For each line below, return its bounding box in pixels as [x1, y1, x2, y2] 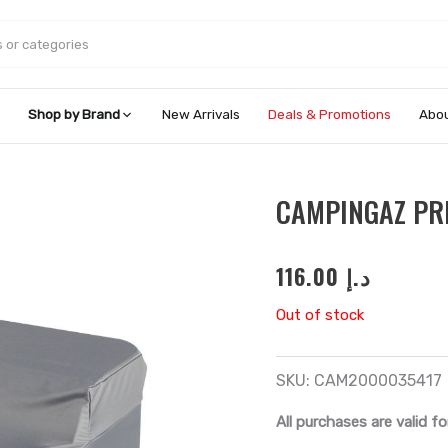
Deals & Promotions [268, 106, 391, 122]
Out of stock [276, 306, 365, 325]
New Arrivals [162, 106, 240, 122]
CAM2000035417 [314, 370, 443, 390]
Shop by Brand [28, 106, 120, 122]
